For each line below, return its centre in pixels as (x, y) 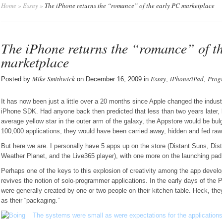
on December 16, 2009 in (113, 79)
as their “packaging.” (30, 200)
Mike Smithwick (54, 79)
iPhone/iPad (187, 79)
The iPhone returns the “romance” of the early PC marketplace (129, 5)
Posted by (17, 79)
